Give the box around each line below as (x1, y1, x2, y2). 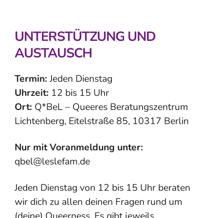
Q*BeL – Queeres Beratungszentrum (32, 100, 188, 114)
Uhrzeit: (15, 86, 49, 100)
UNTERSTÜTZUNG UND (15, 28, 156, 46)
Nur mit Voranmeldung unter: (15, 141, 143, 154)
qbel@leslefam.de (15, 155, 90, 168)
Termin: (15, 72, 47, 86)
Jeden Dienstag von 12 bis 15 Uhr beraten (15, 181, 190, 195)
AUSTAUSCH (15, 44, 92, 63)
